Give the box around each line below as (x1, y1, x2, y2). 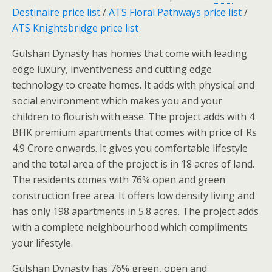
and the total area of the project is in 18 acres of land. (12, 157, 254, 171)
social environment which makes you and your (12, 94, 222, 108)
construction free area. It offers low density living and (12, 189, 254, 203)
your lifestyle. (12, 236, 73, 250)
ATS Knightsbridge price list (12, 21, 138, 35)
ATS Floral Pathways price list (109, 5, 242, 19)
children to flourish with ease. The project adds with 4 (12, 110, 254, 124)
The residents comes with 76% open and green (12, 173, 225, 187)
